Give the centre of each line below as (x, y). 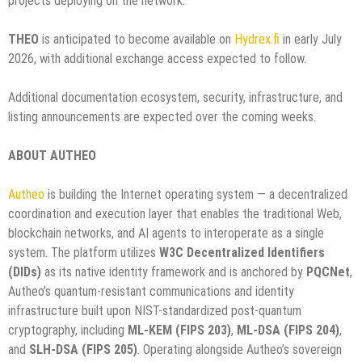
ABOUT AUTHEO (52, 156)
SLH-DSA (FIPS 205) (83, 350)
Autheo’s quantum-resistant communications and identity (151, 292)
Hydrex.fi (257, 40)
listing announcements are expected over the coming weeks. (162, 117)
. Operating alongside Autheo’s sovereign (240, 350)
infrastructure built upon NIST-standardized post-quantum (155, 311)
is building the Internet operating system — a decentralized (196, 195)
